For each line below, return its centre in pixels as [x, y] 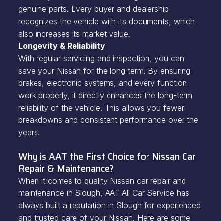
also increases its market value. [74, 34]
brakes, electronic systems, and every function [102, 83]
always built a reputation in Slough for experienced [109, 205]
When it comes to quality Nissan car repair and [102, 181]
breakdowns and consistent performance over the [108, 120]
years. [30, 132]
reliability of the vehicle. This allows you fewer [101, 108]
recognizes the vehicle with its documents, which [106, 21]
